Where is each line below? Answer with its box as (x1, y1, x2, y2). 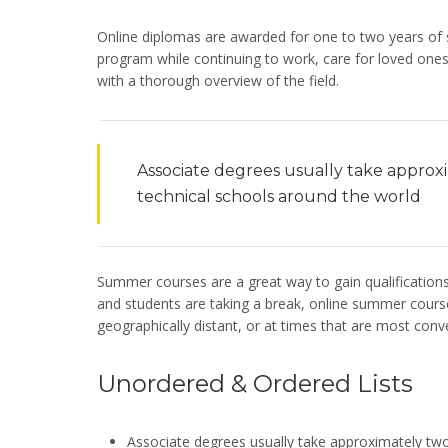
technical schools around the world (137, 187, 421, 206)
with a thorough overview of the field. (97, 71, 339, 90)
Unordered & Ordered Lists (97, 369, 413, 398)
